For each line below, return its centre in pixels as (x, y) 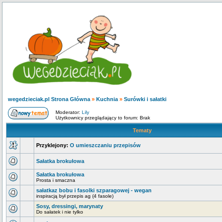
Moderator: (69, 112)
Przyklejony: (52, 145)
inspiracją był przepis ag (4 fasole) (75, 196)
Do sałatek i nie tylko (60, 212)
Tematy (142, 130)
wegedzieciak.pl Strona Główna (49, 99)
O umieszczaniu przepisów (105, 145)
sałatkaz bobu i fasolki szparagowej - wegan (94, 190)
